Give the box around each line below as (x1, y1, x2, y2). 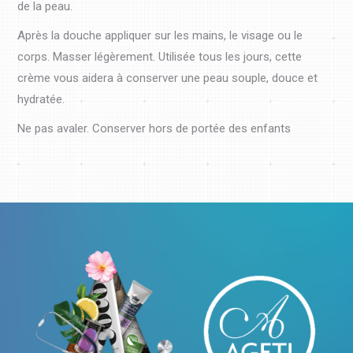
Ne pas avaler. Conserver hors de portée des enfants (17, 121, 292, 136)
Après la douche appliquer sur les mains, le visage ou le (17, 28, 303, 43)
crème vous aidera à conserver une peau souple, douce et (17, 70, 318, 85)
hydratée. (17, 91, 65, 106)
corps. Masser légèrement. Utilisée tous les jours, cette (17, 49, 303, 64)
